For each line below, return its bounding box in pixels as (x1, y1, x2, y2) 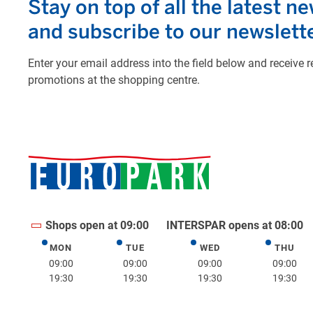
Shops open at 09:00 (45, 219, 149, 233)
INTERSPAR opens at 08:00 (166, 219, 303, 233)
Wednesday (209, 243, 267, 257)
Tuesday (134, 243, 177, 257)
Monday (59, 243, 101, 257)
